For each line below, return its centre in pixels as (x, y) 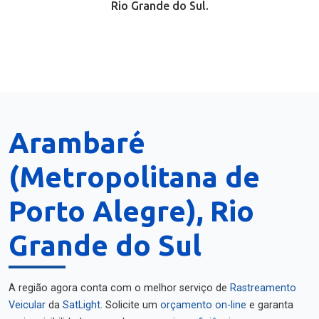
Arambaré (77, 143)
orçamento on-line (203, 305)
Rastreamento (263, 288)
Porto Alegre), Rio (131, 211)
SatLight (82, 305)
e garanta (270, 305)
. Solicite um (130, 305)
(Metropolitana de (134, 177)
